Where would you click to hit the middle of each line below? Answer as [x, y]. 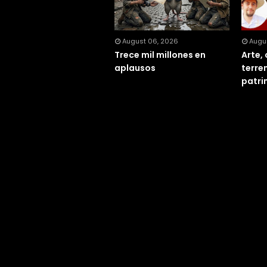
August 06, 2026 [150, 41]
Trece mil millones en [160, 55]
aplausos [135, 68]
